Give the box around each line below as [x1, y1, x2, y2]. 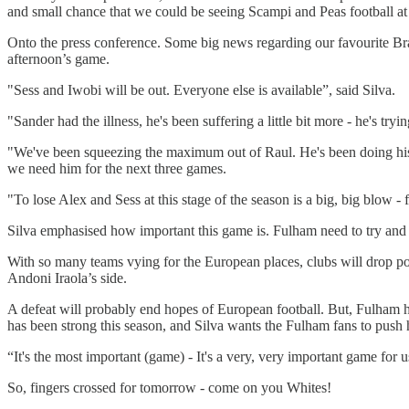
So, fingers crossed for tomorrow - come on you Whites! [7, 379, 331, 395]
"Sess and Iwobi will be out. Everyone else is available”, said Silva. [7, 81, 395, 98]
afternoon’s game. [7, 50, 110, 67]
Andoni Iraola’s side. [7, 269, 127, 286]
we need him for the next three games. [7, 160, 226, 176]
